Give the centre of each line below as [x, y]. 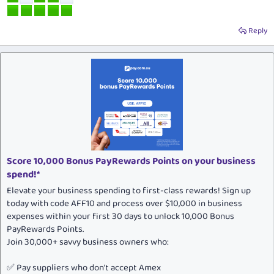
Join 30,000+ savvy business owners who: [88, 243]
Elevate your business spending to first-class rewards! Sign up [129, 191]
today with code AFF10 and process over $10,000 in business [124, 204]
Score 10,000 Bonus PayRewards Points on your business [131, 161]
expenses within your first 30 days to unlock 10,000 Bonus [120, 217]
